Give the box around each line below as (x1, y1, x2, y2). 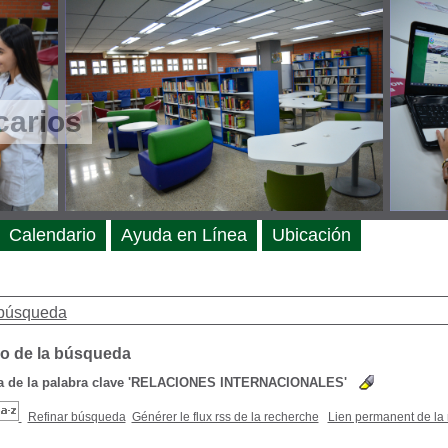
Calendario (8, 225, 96, 245)
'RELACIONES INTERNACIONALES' (127, 375, 347, 390)
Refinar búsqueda (27, 410, 126, 424)
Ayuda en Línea (120, 225, 247, 245)
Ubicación (271, 225, 351, 245)
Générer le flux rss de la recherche (131, 410, 319, 424)
